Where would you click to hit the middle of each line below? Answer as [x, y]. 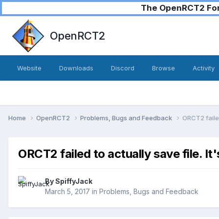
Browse [164, 68]
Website [29, 68]
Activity [204, 68]
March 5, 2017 [67, 192]
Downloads [76, 68]
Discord [123, 68]
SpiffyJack [74, 181]
